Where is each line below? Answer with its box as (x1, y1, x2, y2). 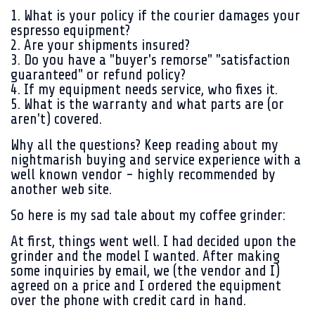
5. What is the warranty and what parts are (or (11, 96, 284, 112)
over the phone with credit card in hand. (11, 292, 250, 309)
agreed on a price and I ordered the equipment (11, 277, 281, 294)
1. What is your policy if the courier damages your (11, 7, 300, 24)
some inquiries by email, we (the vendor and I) (11, 262, 280, 279)
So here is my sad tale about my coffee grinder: (11, 207, 285, 224)
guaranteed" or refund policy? (11, 66, 186, 83)
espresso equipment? (11, 22, 130, 39)
